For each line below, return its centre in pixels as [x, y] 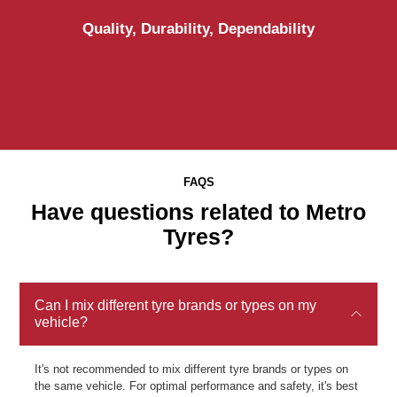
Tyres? [198, 237]
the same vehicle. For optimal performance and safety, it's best [197, 386]
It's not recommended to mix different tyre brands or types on [192, 369]
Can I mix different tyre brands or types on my [176, 306]
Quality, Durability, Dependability [198, 28]
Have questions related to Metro [198, 212]
